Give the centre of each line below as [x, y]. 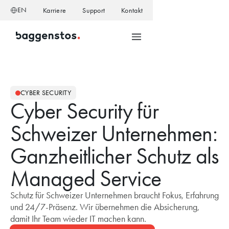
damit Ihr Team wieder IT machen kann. [78, 219]
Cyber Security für [85, 111]
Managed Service [86, 178]
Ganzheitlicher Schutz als [114, 156]
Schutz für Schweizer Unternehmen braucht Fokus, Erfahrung [114, 195]
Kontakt [132, 10]
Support [94, 10]
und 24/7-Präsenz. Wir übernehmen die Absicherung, [105, 207]
